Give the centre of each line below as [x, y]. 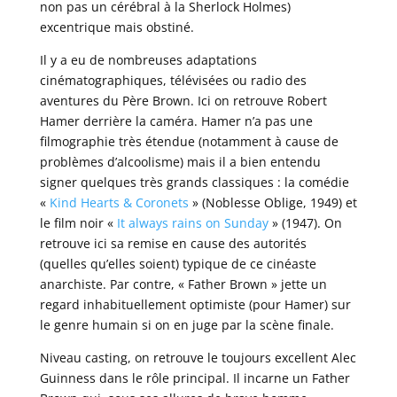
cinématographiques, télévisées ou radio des [173, 80]
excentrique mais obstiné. [117, 27]
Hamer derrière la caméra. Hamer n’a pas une [176, 121]
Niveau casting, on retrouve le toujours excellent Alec [198, 357]
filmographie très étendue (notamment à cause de [189, 141]
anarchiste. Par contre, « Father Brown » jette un [183, 284]
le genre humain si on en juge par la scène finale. [187, 324]
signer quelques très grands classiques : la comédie [194, 182]
